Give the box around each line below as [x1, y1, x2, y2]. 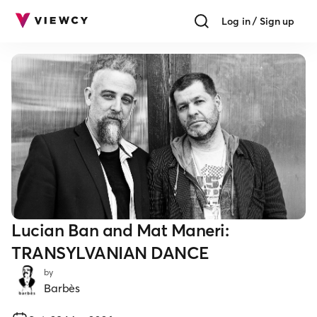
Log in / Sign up [221, 15, 294, 28]
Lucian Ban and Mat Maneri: [11, 219, 229, 241]
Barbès [44, 280, 81, 295]
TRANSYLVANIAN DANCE [11, 242, 209, 263]
